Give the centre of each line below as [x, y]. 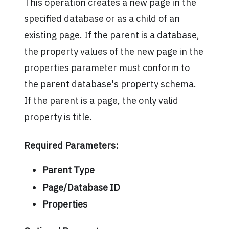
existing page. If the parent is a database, [111, 35]
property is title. [58, 117]
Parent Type [68, 170]
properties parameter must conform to [107, 68]
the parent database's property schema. [110, 84]
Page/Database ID [81, 187]
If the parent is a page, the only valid [101, 101]
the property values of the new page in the [113, 52]
